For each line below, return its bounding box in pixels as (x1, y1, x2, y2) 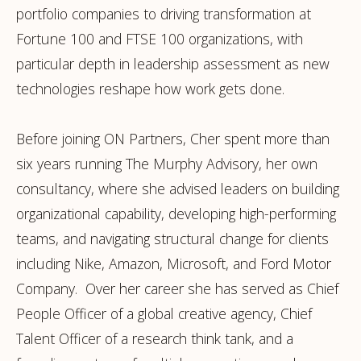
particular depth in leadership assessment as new (16, 54, 330, 73)
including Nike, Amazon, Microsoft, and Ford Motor (16, 254, 331, 273)
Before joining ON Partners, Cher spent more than (16, 129, 330, 148)
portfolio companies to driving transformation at (16, 4, 311, 23)
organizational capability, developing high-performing (16, 204, 336, 223)
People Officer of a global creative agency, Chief (16, 304, 312, 323)
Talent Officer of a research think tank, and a (16, 329, 293, 348)
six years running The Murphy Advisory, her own (16, 154, 317, 173)
